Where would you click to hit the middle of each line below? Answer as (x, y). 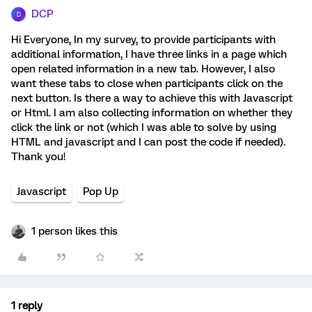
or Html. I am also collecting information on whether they (152, 113)
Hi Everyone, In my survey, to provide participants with (143, 40)
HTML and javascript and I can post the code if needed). (148, 142)
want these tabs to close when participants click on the (147, 84)
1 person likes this (75, 231)
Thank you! (38, 157)
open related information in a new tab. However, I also (143, 69)
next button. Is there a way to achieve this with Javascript (152, 98)
